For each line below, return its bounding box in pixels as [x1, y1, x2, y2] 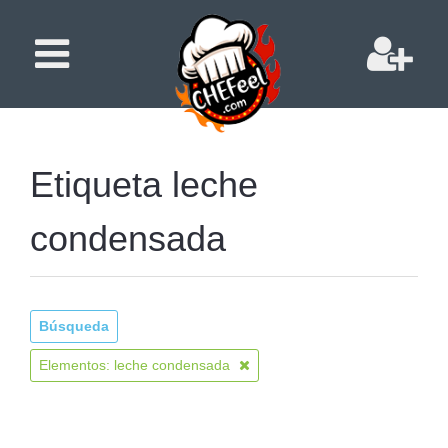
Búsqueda [39, 318, 109, 334]
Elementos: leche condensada [39, 357, 234, 373]
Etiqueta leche [30, 164, 258, 205]
